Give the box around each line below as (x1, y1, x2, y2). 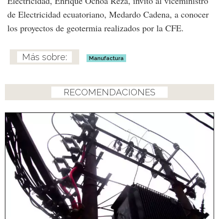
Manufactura (89, 55, 124, 62)
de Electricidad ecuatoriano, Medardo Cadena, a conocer (7, 8, 209, 21)
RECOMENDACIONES (64, 87, 155, 98)
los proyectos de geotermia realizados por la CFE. (7, 22, 184, 34)
